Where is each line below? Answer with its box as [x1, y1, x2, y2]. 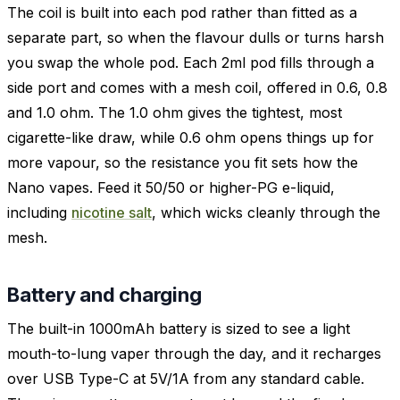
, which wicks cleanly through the [152, 204, 380, 222]
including [7, 204, 71, 222]
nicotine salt [71, 204, 152, 222]
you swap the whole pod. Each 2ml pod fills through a [7, 54, 374, 72]
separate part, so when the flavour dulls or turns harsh [7, 29, 384, 47]
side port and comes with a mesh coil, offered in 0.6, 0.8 [7, 79, 387, 97]
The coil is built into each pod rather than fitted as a [7, 4, 357, 22]
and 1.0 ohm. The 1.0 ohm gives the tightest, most [7, 104, 342, 122]
